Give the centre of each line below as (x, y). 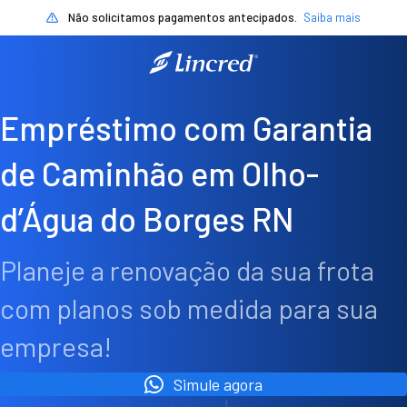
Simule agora (218, 385)
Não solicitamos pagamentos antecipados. (183, 17)
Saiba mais (332, 17)
